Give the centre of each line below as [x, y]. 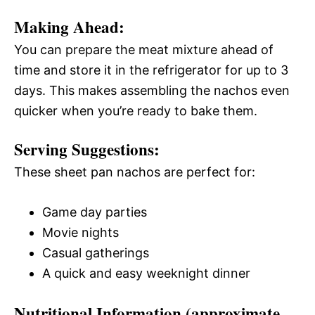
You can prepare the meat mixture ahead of [144, 49]
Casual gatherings [96, 252]
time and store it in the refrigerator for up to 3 [151, 70]
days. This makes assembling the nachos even [152, 90]
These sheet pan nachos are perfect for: [135, 172]
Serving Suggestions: [87, 149]
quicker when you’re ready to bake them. [136, 110]
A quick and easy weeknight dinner [146, 273]
